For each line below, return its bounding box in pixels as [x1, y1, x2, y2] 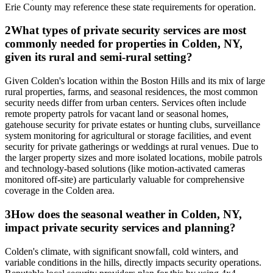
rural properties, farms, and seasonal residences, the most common [5, 87, 258, 97]
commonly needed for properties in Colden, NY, [5, 37, 243, 51]
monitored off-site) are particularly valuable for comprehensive [5, 174, 244, 185]
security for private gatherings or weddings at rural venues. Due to [5, 141, 258, 152]
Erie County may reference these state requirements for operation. [5, 1, 256, 12]
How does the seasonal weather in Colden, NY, [11, 207, 242, 221]
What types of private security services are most [11, 24, 246, 37]
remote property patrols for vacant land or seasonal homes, [5, 108, 229, 119]
